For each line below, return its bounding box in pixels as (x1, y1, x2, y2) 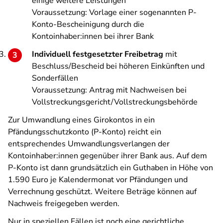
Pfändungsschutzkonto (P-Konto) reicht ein (8, 126, 161, 137)
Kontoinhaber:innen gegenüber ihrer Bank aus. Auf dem (8, 150, 207, 161)
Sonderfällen (32, 73, 78, 84)
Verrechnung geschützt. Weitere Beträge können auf (8, 186, 197, 197)
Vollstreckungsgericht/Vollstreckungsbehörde (32, 97, 198, 108)
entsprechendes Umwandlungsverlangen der (8, 138, 170, 149)
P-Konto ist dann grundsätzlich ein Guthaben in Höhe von (8, 162, 213, 173)
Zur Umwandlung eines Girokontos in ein (8, 114, 155, 125)
